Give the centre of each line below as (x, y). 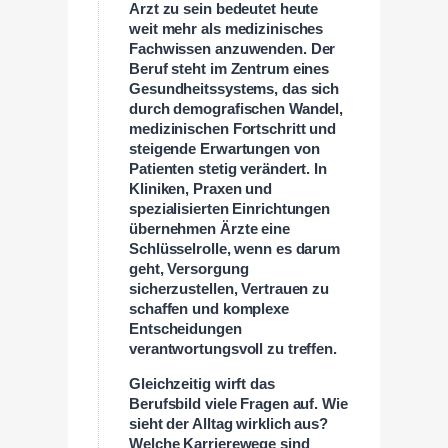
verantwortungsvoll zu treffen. (233, 348)
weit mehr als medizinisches (226, 28)
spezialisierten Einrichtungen (230, 208)
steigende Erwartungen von (224, 148)
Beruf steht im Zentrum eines (229, 68)
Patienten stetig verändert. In (228, 168)
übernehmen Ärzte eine (209, 228)
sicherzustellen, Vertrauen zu (229, 288)
